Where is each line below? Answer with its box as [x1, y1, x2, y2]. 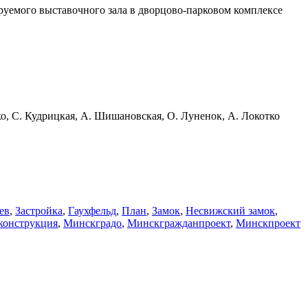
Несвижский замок [186, 204, 275, 217]
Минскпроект [236, 217, 300, 229]
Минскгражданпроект [127, 217, 230, 229]
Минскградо [63, 217, 122, 229]
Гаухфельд [68, 204, 116, 217]
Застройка [15, 204, 63, 217]
